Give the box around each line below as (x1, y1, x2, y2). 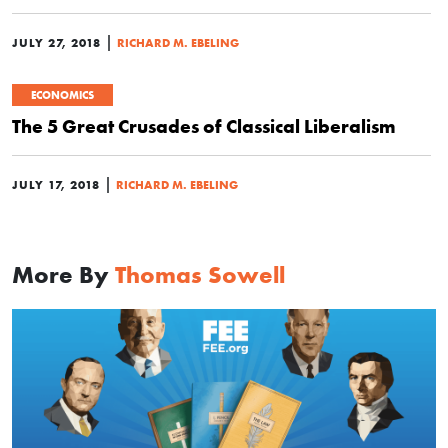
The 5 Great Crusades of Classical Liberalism (12, 114, 396, 138)
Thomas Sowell (115, 260, 285, 289)
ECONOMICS (31, 88, 94, 102)
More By (12, 260, 115, 289)
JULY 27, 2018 (12, 35, 101, 50)
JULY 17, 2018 (12, 177, 100, 192)
